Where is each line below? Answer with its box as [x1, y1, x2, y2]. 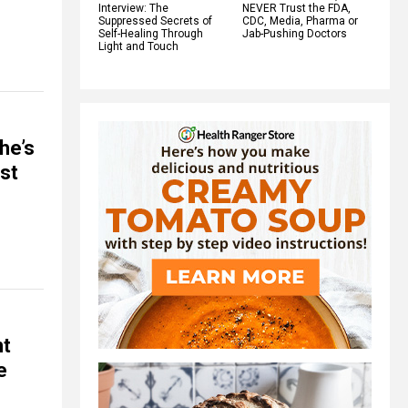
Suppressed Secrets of [98, 14, 212, 27]
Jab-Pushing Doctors [242, 26, 347, 40]
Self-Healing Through [98, 26, 203, 40]
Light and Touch [98, 39, 178, 53]
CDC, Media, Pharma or [242, 14, 358, 27]
